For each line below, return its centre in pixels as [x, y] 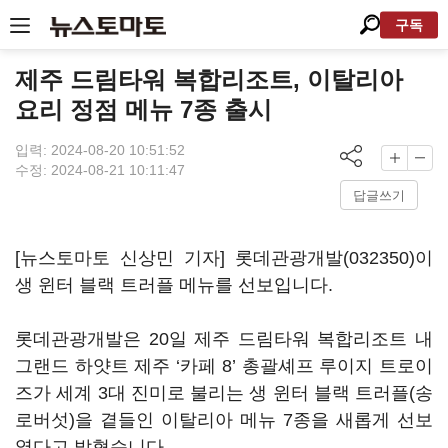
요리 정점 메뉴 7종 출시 [143, 109]
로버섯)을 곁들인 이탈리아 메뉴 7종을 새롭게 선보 [224, 420]
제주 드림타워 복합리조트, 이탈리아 [209, 79]
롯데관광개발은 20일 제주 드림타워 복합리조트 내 [224, 339]
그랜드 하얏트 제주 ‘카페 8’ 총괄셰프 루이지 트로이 [224, 366]
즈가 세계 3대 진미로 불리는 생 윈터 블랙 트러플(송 [224, 393]
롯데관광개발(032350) [325, 258]
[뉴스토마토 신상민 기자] [125, 258]
